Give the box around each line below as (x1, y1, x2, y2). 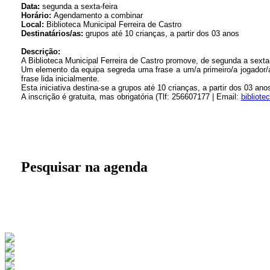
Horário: (20, 11, 51, 20)
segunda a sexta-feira (39, 2, 118, 11)
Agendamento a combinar (51, 11, 143, 20)
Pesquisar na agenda (20, 159, 148, 175)
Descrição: (20, 47, 60, 57)
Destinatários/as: (20, 29, 83, 39)
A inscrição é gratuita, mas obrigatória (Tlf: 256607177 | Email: (20, 92, 241, 102)
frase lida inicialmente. (20, 74, 99, 84)
